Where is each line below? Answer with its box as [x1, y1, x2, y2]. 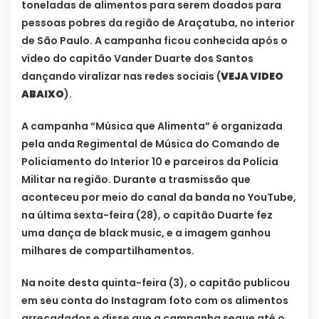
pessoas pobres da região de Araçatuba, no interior [21, 16, 295, 31]
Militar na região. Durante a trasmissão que [21, 172, 251, 187]
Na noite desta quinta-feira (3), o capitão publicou [21, 276, 290, 291]
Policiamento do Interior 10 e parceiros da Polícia [21, 155, 278, 169]
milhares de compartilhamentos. [21, 244, 194, 258]
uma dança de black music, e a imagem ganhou [21, 226, 271, 241]
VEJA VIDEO [221, 69, 283, 84]
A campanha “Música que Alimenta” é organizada [21, 119, 283, 134]
